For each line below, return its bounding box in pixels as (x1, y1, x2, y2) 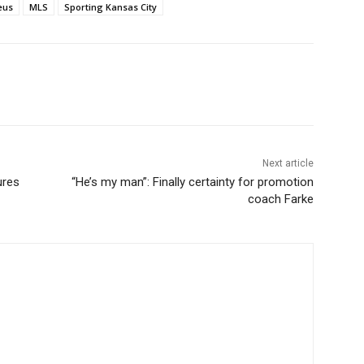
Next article (262, 158, 314, 170)
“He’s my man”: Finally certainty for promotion (71, 175, 314, 190)
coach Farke (247, 192, 314, 207)
